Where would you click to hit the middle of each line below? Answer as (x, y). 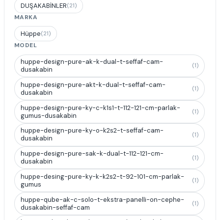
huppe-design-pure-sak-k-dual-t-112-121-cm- (92, 154)
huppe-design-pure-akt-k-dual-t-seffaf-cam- (93, 84)
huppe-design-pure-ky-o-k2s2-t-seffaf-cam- (92, 131)
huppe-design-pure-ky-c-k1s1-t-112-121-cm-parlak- (100, 108)
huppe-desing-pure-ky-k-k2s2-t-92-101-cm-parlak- (102, 176)
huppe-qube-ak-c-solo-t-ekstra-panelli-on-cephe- (102, 199)
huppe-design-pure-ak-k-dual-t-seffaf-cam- (92, 61)
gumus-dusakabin (49, 115)
